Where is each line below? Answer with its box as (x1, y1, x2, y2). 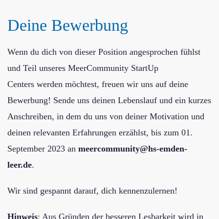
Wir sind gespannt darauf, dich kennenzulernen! (7, 186, 177, 196)
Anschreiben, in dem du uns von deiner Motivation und (7, 111, 204, 121)
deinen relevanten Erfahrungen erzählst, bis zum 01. (7, 128, 193, 137)
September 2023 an (7, 144, 78, 153)
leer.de (7, 160, 32, 170)
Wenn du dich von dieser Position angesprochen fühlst (7, 47, 200, 57)
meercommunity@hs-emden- (78, 144, 187, 153)
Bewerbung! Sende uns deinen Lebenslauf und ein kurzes (7, 95, 211, 105)
